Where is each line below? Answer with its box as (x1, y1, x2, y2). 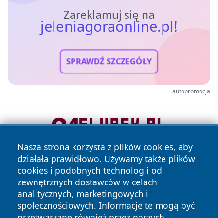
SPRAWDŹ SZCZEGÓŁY (66, 55, 152, 67)
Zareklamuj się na (63, 7, 155, 22)
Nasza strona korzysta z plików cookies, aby (18, 141, 193, 153)
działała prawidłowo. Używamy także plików (18, 153, 195, 164)
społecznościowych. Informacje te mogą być (18, 200, 195, 211)
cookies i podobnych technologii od (18, 164, 162, 176)
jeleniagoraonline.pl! (39, 16, 178, 36)
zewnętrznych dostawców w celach (18, 176, 157, 188)
